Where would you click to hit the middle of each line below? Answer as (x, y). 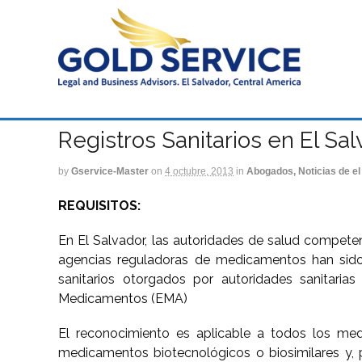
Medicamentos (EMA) (123, 298)
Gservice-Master (110, 171)
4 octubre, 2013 (199, 171)
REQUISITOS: (99, 205)
